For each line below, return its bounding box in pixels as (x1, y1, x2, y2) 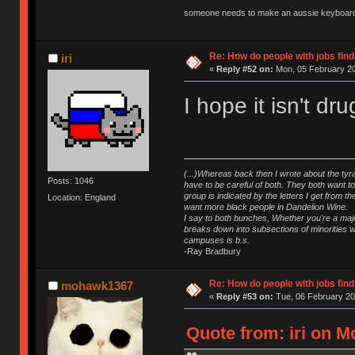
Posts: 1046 (48, 175, 94, 185)
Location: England (48, 192, 116, 202)
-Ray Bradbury (183, 246, 241, 256)
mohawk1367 (60, 278, 133, 292)
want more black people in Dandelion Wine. (183, 201, 348, 212)
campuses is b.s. (183, 235, 250, 245)
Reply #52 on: (216, 63, 273, 74)
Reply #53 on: (216, 291, 273, 301)
